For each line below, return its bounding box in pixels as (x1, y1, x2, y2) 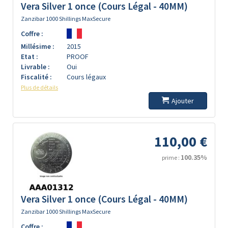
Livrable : (21, 62, 50, 71)
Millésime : (21, 42, 54, 51)
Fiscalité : (21, 72, 52, 81)
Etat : (21, 52, 38, 61)
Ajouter (172, 96, 194, 105)
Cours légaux (67, 72, 106, 81)
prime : (162, 154, 181, 161)
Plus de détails (21, 83, 58, 91)
